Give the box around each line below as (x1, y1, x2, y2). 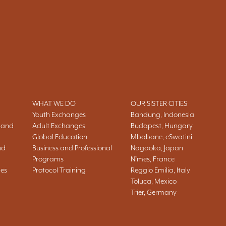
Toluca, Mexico (131, 177, 177, 185)
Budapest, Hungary (131, 122, 193, 130)
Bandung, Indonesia (131, 110, 194, 119)
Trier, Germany (131, 188, 177, 196)
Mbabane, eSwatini (131, 133, 192, 141)
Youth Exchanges (32, 110, 86, 119)
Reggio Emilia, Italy (131, 166, 190, 174)
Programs (32, 155, 64, 163)
